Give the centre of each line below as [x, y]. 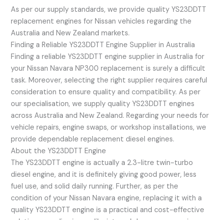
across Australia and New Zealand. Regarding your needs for [110, 116]
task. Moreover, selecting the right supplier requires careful [109, 81]
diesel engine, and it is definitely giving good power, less [104, 175]
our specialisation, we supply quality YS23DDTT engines [103, 104]
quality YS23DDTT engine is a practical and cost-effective [108, 210]
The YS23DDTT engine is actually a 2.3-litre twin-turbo [102, 163]
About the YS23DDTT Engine [59, 151]
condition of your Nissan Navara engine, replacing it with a [107, 198]
